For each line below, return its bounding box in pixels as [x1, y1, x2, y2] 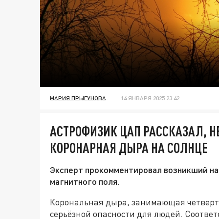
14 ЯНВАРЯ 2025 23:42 [121, 94, 179, 102]
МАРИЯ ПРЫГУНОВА [50, 94, 106, 102]
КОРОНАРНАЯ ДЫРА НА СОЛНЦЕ [50, 139, 208, 156]
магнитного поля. [50, 176, 119, 187]
